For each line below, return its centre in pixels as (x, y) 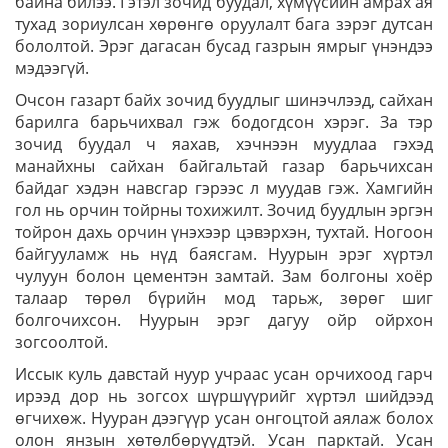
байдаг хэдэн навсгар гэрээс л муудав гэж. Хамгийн (224, 188)
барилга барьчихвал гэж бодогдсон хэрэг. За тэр (224, 122)
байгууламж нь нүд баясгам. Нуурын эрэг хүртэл (224, 254)
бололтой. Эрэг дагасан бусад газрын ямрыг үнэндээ (224, 46)
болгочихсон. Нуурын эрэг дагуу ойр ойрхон (224, 320)
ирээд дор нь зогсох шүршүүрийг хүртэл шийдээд (224, 396)
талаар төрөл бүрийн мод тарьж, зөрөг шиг (224, 298)
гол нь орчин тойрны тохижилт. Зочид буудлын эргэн (224, 210)
